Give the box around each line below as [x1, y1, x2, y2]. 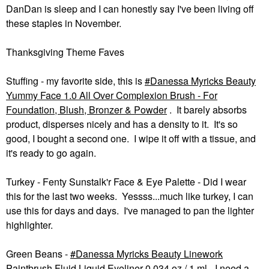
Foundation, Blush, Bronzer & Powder [6, 103, 167, 117]
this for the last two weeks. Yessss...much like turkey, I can [6, 189, 253, 204]
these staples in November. [6, 16, 121, 31]
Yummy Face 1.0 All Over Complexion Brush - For [6, 88, 217, 103]
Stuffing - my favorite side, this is [6, 74, 145, 88]
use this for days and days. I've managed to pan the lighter [6, 204, 254, 218]
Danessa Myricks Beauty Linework [76, 247, 223, 261]
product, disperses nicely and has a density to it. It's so [6, 117, 238, 131]
